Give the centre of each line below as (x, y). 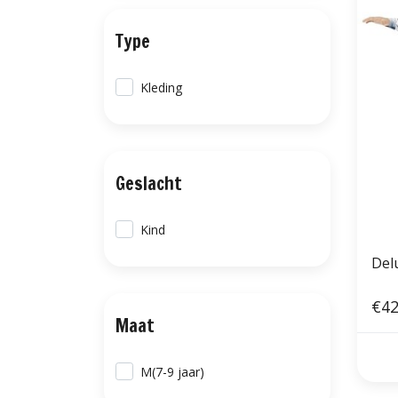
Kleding (162, 88)
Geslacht (149, 183)
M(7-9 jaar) (173, 372)
